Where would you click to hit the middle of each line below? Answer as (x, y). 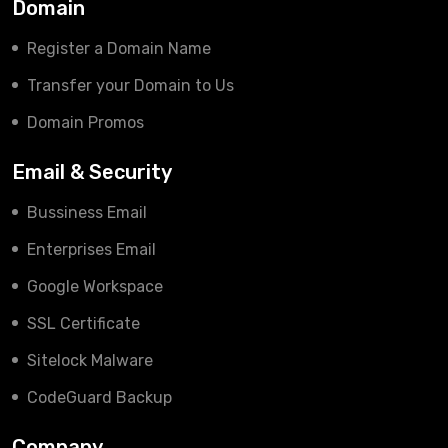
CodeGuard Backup (99, 397)
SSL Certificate (83, 323)
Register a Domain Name (119, 48)
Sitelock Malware (90, 360)
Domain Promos (85, 122)
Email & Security (92, 172)
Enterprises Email (91, 249)
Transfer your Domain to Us (130, 85)
